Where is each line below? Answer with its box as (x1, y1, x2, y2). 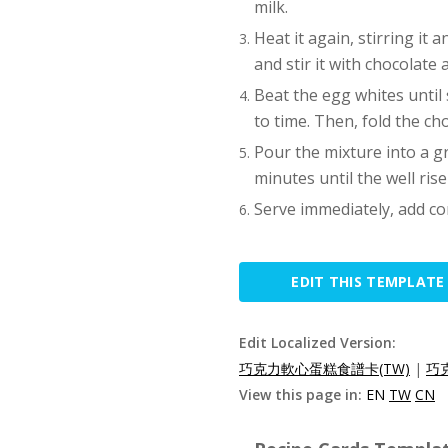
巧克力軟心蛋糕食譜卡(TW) (239, 359, 410, 378)
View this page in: (239, 385, 366, 404)
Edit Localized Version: (239, 333, 396, 352)
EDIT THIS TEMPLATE (291, 272, 445, 291)
